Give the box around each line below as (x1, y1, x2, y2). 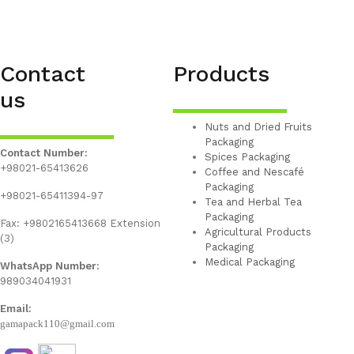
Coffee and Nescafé (205, 166, 305, 178)
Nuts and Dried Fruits (205, 121, 313, 133)
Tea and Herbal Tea (205, 196, 303, 208)
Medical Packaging (205, 256, 296, 268)
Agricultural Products (205, 226, 312, 238)
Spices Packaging (205, 151, 291, 163)
